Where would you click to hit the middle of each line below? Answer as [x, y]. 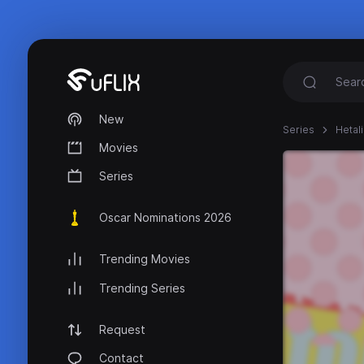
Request [122, 329]
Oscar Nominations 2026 [165, 218]
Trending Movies [145, 259]
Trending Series [142, 288]
